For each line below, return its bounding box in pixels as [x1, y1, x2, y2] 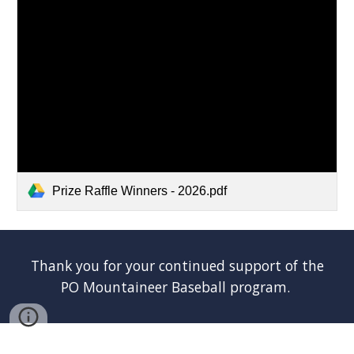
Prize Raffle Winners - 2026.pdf [52, 183, 228, 198]
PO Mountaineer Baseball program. [60, 277, 294, 296]
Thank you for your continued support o [30, 256, 293, 275]
